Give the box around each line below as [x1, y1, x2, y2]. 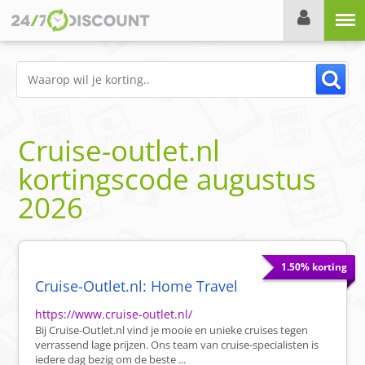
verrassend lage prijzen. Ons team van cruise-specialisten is [35, 337, 319, 353]
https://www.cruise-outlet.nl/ [35, 306, 193, 323]
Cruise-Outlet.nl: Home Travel [35, 276, 239, 297]
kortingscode [18, 160, 197, 199]
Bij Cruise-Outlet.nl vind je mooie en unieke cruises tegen [35, 323, 309, 338]
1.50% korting [280, 260, 347, 275]
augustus [196, 160, 317, 199]
